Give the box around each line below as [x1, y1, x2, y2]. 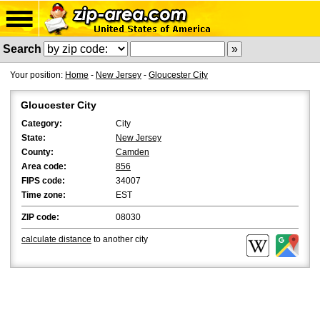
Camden [116, 147, 149, 157]
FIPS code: [21, 176, 65, 186]
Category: [21, 119, 62, 129]
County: [21, 147, 54, 157]
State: [21, 133, 46, 143]
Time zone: [21, 190, 66, 200]
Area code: [21, 161, 66, 171]
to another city [91, 234, 148, 244]
